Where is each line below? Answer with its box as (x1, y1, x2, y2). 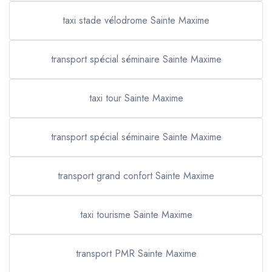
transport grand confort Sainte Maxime (58, 169, 214, 183)
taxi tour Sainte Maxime (89, 91, 183, 105)
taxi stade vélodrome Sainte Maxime (63, 13, 209, 27)
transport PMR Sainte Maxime (75, 246, 197, 260)
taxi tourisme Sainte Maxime (80, 208, 192, 222)
